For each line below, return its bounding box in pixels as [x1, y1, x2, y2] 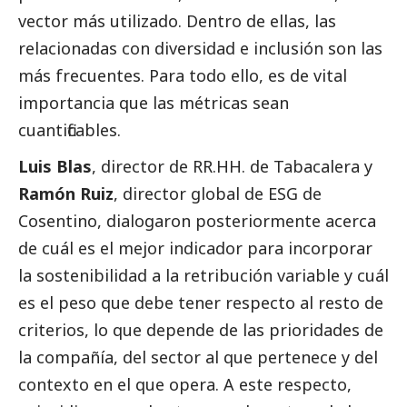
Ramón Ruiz [18, 183, 114, 205]
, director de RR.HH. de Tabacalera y [92, 155, 372, 178]
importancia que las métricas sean [18, 92, 289, 114]
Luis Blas [18, 155, 92, 178]
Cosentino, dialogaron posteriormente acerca [18, 210, 376, 233]
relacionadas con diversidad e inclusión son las [18, 37, 382, 60]
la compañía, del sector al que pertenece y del [18, 346, 378, 369]
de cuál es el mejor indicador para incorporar [18, 237, 372, 260]
